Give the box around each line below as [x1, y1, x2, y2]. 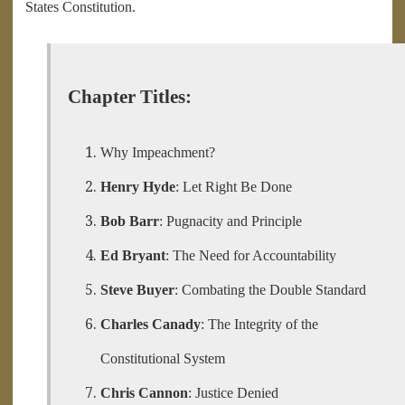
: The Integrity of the [201, 316, 319, 332]
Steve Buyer [100, 281, 175, 297]
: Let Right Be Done [175, 178, 293, 194]
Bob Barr [100, 212, 160, 229]
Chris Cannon [100, 384, 189, 400]
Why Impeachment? [100, 144, 216, 160]
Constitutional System [100, 350, 226, 366]
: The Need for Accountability [165, 247, 337, 263]
